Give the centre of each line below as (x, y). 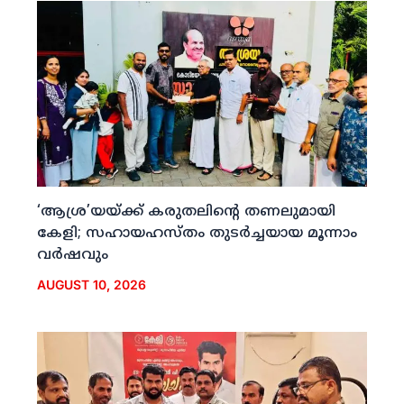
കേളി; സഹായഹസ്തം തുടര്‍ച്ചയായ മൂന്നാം (197, 234)
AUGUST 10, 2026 (91, 284)
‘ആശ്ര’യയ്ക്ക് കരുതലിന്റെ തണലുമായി (186, 212)
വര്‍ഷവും (72, 256)
